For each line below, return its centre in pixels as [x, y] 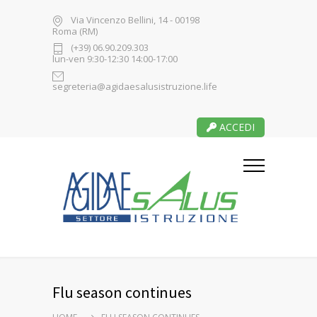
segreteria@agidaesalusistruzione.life [135, 86]
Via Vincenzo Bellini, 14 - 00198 [135, 20]
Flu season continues [122, 292]
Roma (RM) [75, 31]
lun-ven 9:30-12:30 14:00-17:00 [115, 59]
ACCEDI [236, 127]
